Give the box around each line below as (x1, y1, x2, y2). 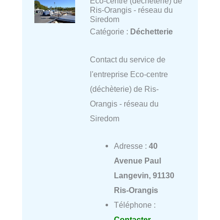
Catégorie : (89, 27, 130, 36)
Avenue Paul (113, 156, 161, 165)
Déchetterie (130, 27, 173, 36)
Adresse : (113, 141, 149, 150)
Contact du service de (89, 55, 165, 64)
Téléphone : (113, 200, 156, 209)
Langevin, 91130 (113, 170, 174, 180)
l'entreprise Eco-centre (89, 69, 168, 79)
